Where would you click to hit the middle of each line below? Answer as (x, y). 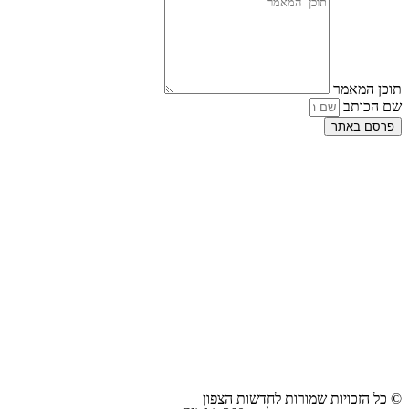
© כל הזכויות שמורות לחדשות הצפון (302, 399)
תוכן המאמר (366, 89)
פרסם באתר (363, 127)
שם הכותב (371, 107)
